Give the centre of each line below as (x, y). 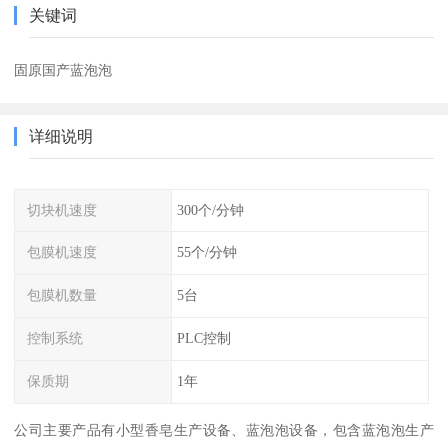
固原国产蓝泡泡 (63, 69)
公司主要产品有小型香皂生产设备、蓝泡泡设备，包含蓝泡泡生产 (224, 429)
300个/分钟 (210, 209)
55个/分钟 (206, 252)
